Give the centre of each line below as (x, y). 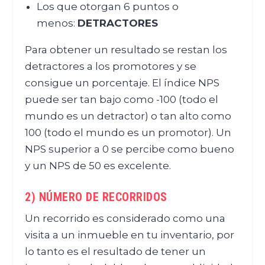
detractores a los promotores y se (111, 67)
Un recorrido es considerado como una (125, 219)
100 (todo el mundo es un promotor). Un (128, 133)
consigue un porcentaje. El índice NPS (122, 83)
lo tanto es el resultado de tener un (116, 252)
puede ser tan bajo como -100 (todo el (122, 100)
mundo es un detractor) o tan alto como (128, 116)
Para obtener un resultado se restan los (126, 50)
